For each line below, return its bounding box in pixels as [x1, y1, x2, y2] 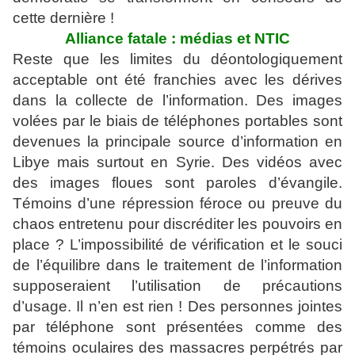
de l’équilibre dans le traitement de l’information [13, 257, 342, 273]
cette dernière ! [13, 10, 114, 26]
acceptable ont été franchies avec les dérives [13, 71, 342, 88]
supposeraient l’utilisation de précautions [13, 277, 342, 294]
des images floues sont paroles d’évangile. [13, 174, 342, 191]
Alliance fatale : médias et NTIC [65, 30, 290, 47]
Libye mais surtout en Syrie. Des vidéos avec [13, 154, 342, 170]
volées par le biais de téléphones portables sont [13, 113, 342, 129]
